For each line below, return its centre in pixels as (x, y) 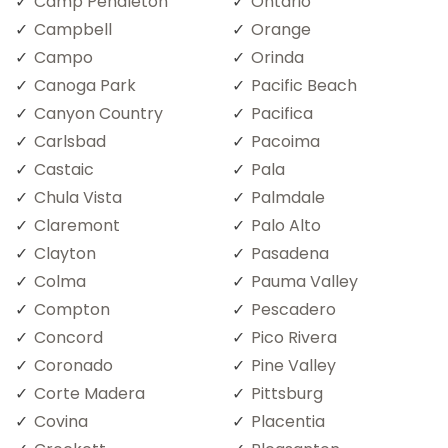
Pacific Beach (304, 85)
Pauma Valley (304, 281)
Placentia (288, 421)
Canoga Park (85, 85)
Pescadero (293, 309)
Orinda (277, 57)
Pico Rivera (294, 337)
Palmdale (288, 197)
